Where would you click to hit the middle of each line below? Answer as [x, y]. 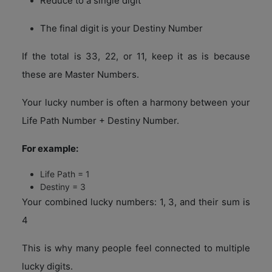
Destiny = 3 [63, 186]
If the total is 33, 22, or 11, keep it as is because [136, 56]
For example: [50, 148]
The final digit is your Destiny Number [121, 28]
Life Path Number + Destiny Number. [100, 120]
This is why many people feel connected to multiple [136, 248]
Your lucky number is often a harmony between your [136, 102]
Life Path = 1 [65, 174]
